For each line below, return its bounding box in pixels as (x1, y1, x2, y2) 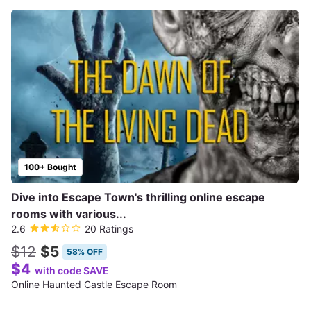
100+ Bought (24, 162, 76, 172)
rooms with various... (11, 207, 126, 221)
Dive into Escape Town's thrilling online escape (11, 190, 265, 204)
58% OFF (67, 246, 103, 257)
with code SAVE (35, 264, 109, 276)
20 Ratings (85, 223, 133, 235)
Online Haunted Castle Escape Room (11, 278, 177, 290)
